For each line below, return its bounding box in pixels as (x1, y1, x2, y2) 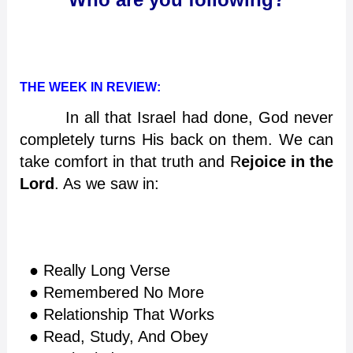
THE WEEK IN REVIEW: (19, 80, 161, 94)
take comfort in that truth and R (19, 152, 241, 170)
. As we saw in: (54, 174, 159, 192)
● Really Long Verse (19, 261, 170, 279)
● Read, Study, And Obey (19, 327, 208, 345)
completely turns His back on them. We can (19, 130, 334, 148)
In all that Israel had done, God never (19, 108, 334, 126)
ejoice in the (240, 152, 334, 170)
